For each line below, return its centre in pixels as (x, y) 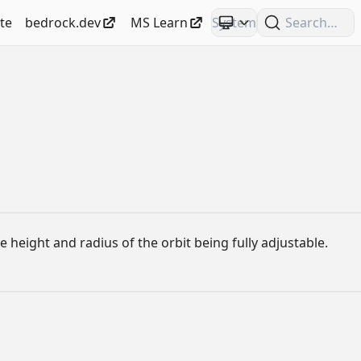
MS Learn (160, 22)
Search (306, 22)
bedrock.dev (63, 22)
